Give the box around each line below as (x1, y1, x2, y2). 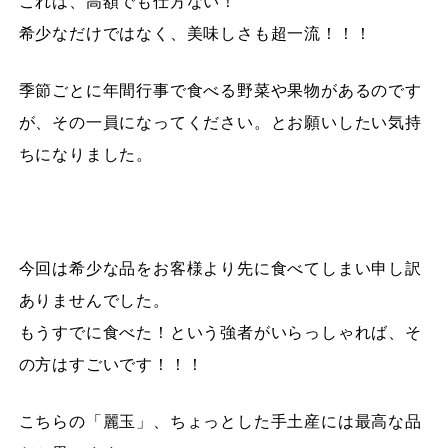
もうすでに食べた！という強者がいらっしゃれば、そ (18, 323, 422, 341)
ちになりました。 (18, 145, 153, 163)
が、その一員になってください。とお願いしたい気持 (18, 113, 422, 131)
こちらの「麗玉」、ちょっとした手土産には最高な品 (18, 412, 422, 430)
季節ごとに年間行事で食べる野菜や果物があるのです (18, 81, 422, 99)
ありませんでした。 (18, 291, 170, 309)
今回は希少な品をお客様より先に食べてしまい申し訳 (18, 259, 422, 277)
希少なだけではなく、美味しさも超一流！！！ (18, 24, 372, 42)
